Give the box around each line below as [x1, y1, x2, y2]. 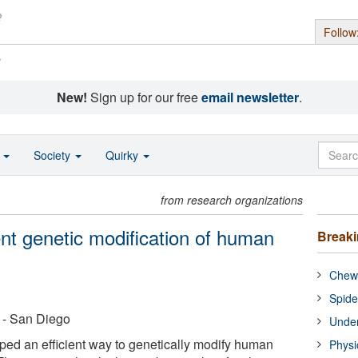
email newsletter [201, 88, 299, 106]
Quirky [105, 147, 141, 163]
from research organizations [161, 192, 304, 208]
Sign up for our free [86, 88, 201, 106]
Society [34, 147, 74, 163]
